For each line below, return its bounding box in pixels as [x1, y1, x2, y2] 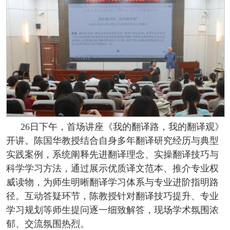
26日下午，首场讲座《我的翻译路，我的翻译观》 [20, 122, 224, 132]
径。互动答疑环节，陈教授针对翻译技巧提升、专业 [6, 191, 219, 202]
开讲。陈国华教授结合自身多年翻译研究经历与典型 [6, 136, 219, 146]
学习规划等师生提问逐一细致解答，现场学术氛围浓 [6, 205, 219, 216]
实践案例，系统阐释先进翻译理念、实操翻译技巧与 [6, 149, 219, 160]
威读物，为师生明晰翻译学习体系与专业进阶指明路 [6, 177, 219, 188]
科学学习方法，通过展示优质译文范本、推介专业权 [6, 163, 219, 174]
